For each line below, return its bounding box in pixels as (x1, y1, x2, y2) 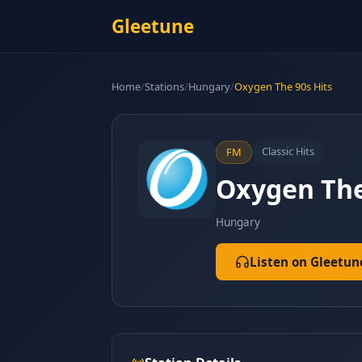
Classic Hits (262, 144, 314, 158)
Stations (145, 79, 184, 94)
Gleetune (112, 14, 194, 39)
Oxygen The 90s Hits (234, 79, 332, 94)
